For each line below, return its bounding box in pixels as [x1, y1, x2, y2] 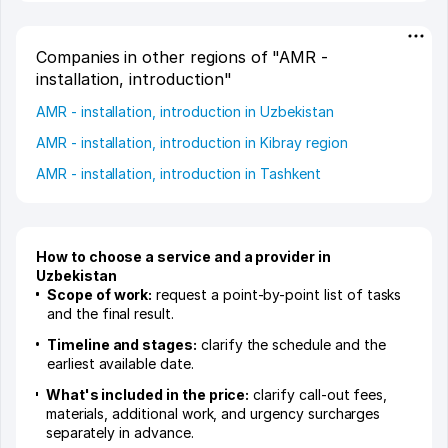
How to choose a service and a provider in [36, 247, 331, 265]
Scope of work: [47, 285, 153, 303]
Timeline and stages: [46, 335, 197, 353]
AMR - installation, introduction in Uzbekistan [36, 102, 334, 120]
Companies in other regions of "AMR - [36, 46, 329, 67]
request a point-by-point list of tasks [152, 285, 402, 303]
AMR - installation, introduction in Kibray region [36, 133, 348, 151]
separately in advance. [45, 423, 194, 441]
